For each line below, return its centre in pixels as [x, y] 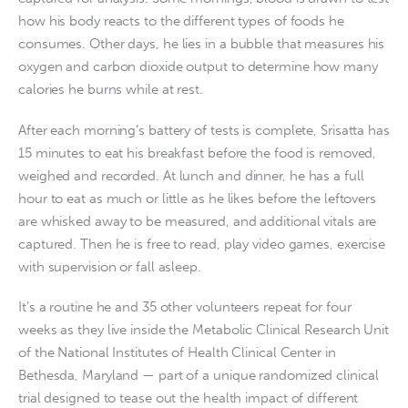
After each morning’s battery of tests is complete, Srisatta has [204, 130]
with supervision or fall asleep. [110, 266]
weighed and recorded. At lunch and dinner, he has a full [191, 175]
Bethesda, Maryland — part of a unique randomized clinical [199, 376]
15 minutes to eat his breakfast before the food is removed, [198, 153]
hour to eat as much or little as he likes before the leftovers [197, 198]
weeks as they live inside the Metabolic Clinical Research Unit [204, 330]
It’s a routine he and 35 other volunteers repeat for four [185, 307]
